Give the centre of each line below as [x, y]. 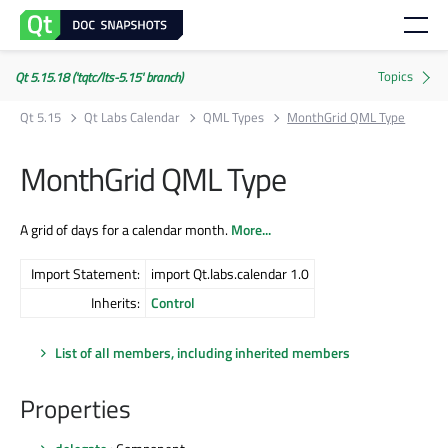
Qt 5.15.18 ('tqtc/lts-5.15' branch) [99, 77]
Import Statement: [85, 273]
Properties [75, 409]
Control [173, 302]
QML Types [234, 117]
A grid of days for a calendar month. [125, 229]
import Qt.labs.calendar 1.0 [230, 273]
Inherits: [115, 302]
